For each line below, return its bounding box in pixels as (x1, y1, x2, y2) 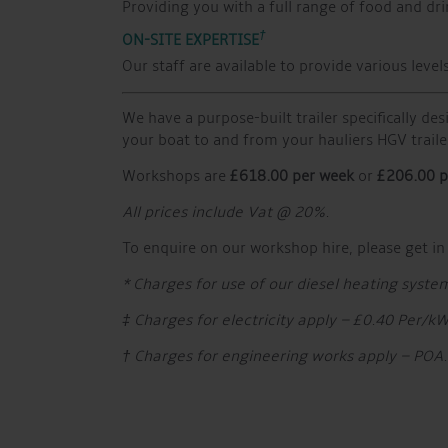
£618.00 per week (230, 167, 354, 186)
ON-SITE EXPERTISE (122, 31, 259, 50)
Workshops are (122, 167, 230, 186)
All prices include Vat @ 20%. (122, 203, 329, 222)
